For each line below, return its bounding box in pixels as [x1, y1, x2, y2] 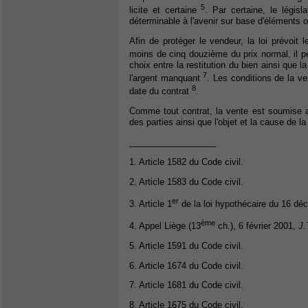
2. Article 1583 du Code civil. [129, 176, 243, 187]
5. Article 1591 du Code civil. [129, 240, 243, 251]
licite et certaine [129, 5, 201, 16]
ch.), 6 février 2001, [215, 220, 298, 231]
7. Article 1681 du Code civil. [129, 280, 243, 291]
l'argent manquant [129, 73, 203, 84]
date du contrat [129, 86, 192, 97]
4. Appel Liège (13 [129, 220, 201, 231]
